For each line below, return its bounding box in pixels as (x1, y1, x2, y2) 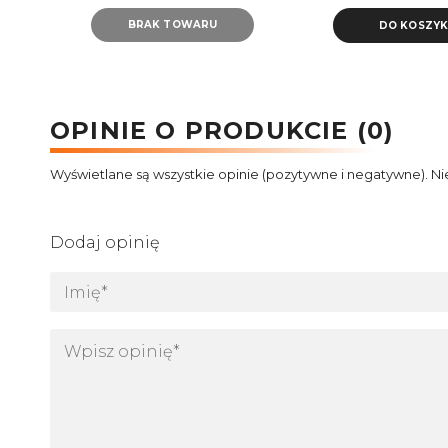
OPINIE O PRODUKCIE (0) (50, 116, 395, 145)
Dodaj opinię (50, 233, 160, 253)
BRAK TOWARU (127, 18, 218, 31)
